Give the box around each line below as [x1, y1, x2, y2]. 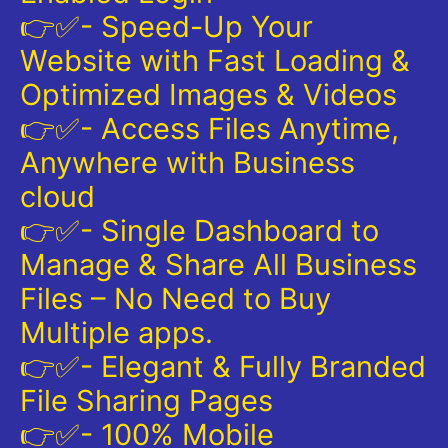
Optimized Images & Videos [20, 76, 397, 112]
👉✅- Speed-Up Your [20, 8, 313, 44]
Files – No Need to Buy [20, 280, 331, 316]
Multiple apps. [20, 314, 213, 350]
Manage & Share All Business [20, 246, 417, 282]
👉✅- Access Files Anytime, [20, 110, 399, 146]
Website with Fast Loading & [20, 42, 410, 78]
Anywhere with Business [20, 144, 355, 180]
